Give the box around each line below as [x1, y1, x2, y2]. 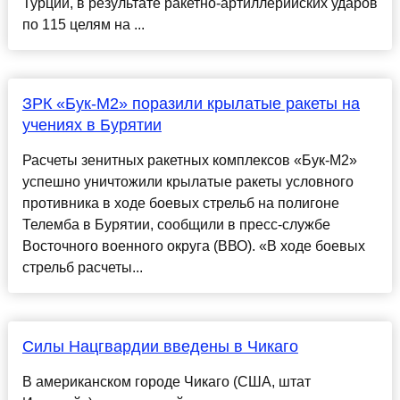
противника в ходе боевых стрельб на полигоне [21, 196, 339, 212]
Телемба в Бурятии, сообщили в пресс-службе [21, 217, 330, 233]
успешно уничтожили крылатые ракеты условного [21, 174, 354, 190]
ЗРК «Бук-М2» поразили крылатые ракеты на [21, 95, 360, 113]
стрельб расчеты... [21, 260, 143, 276]
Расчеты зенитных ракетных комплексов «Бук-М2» [21, 153, 357, 169]
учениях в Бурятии [21, 116, 162, 135]
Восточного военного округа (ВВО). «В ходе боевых [21, 238, 365, 254]
